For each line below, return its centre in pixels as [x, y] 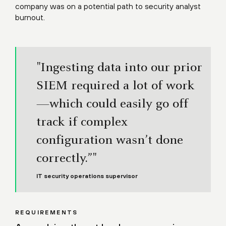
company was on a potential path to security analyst [108, 6]
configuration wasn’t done [110, 141]
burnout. [30, 17]
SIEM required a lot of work [116, 86]
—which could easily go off [112, 104]
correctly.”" [66, 159]
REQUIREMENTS [47, 212]
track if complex [82, 123]
